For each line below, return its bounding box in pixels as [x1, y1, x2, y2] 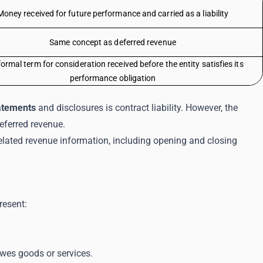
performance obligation [69, 73, 156, 83]
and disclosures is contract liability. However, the [38, 102, 238, 113]
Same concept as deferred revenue [49, 38, 176, 47]
